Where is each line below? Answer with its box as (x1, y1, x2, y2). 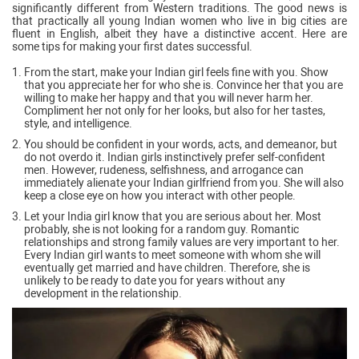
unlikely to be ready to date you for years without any (24, 273, 285, 287)
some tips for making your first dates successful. (12, 39, 252, 53)
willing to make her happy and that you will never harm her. (24, 91, 313, 104)
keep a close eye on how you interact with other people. (24, 188, 296, 202)
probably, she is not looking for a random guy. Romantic (24, 222, 299, 236)
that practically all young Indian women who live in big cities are (12, 14, 347, 27)
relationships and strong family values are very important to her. (24, 235, 340, 248)
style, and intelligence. (24, 116, 132, 130)
